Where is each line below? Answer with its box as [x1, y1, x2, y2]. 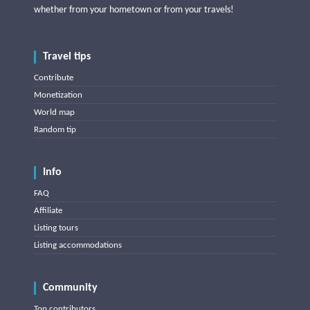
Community [43, 282, 98, 294]
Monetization [34, 91, 82, 100]
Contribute [34, 73, 73, 83]
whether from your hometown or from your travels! [34, 5, 234, 16]
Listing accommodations [34, 241, 122, 250]
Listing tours [34, 224, 78, 233]
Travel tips [43, 51, 91, 63]
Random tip [34, 125, 76, 135]
